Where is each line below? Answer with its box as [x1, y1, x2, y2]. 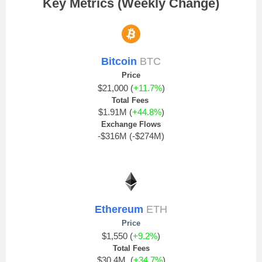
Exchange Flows [101, 120, 161, 129]
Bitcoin [101, 56, 137, 67]
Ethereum [95, 204, 143, 215]
